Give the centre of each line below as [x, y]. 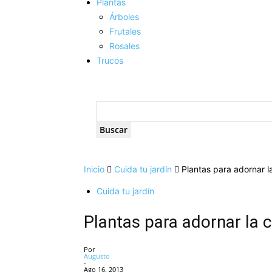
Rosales [124, 46]
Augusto [97, 256]
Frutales [125, 31]
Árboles [124, 17]
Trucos [110, 60]
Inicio [94, 169]
